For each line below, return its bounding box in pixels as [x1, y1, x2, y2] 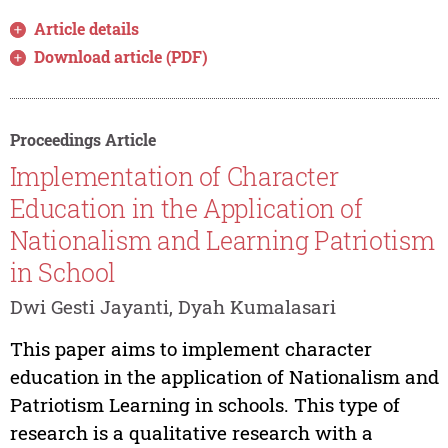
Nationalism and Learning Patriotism [9, 224, 435, 257]
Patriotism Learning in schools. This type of [9, 392, 400, 418]
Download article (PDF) [34, 45, 209, 67]
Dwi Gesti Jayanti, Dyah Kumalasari [9, 293, 336, 319]
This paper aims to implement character [9, 336, 372, 362]
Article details [34, 17, 140, 39]
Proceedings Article [9, 128, 156, 150]
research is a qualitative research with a [9, 420, 373, 446]
